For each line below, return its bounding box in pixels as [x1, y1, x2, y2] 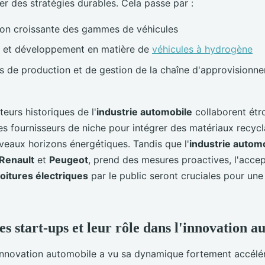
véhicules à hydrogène [152, 43, 253, 56]
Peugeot [49, 153, 88, 166]
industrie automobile [96, 105, 192, 118]
